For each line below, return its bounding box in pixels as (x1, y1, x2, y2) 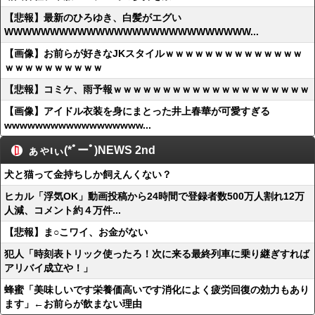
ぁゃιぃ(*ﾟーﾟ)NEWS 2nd (27, 144, 155, 156)
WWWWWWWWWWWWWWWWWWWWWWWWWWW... (4, 26, 259, 37)
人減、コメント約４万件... (4, 205, 121, 216)
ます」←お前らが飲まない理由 (4, 298, 142, 309)
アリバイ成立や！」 (4, 262, 93, 274)
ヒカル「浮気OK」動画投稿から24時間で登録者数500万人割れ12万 (4, 191, 304, 202)
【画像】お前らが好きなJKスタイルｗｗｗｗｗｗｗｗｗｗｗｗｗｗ (4, 48, 302, 59)
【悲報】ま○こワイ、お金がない (4, 226, 148, 238)
